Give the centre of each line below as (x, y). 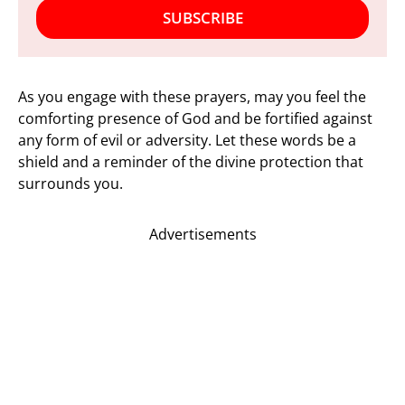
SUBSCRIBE (202, 18)
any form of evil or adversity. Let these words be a (187, 140)
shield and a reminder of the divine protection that (191, 162)
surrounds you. (71, 184)
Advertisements (202, 234)
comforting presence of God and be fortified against (195, 118)
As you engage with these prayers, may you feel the (192, 97)
